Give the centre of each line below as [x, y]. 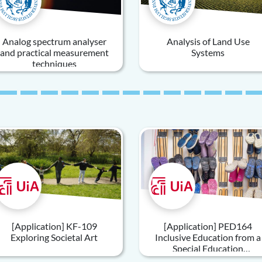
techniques [54, 63]
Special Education [208, 248]
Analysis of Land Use [208, 41]
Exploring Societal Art [54, 237]
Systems [208, 52]
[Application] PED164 [208, 226]
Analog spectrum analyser [54, 41]
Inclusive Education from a [208, 237]
